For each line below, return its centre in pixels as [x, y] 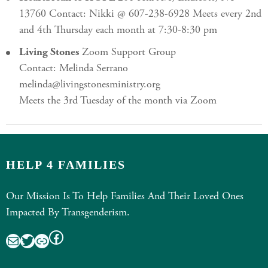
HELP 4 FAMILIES [66, 165]
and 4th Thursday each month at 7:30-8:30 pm [118, 31]
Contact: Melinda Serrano [74, 69]
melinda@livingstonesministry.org [90, 85]
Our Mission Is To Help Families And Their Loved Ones [125, 197]
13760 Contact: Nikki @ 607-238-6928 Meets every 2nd [140, 14]
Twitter [44, 240]
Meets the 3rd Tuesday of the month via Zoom [118, 101]
